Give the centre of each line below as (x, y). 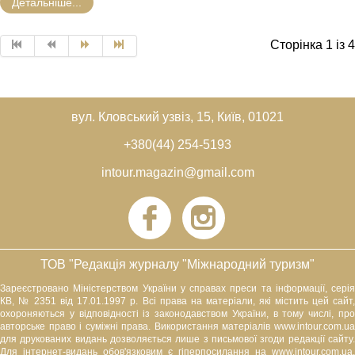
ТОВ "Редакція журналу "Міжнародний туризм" (177, 264)
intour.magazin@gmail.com (177, 172)
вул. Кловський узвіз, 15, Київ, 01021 (177, 116)
